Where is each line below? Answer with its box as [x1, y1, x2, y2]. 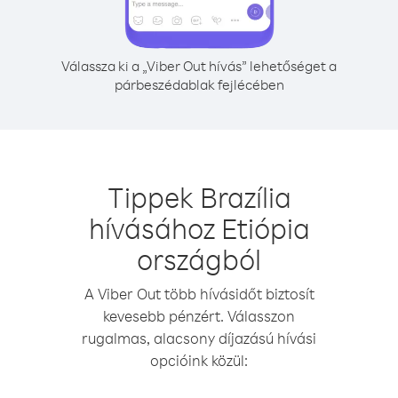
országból [137, 241, 261, 277]
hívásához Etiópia [88, 210, 310, 246]
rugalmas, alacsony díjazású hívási [82, 329, 316, 347]
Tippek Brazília [107, 179, 291, 215]
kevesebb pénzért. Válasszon [103, 306, 295, 325]
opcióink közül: [150, 351, 248, 370]
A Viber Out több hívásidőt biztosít [84, 284, 314, 303]
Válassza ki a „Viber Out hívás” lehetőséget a [61, 57, 337, 75]
